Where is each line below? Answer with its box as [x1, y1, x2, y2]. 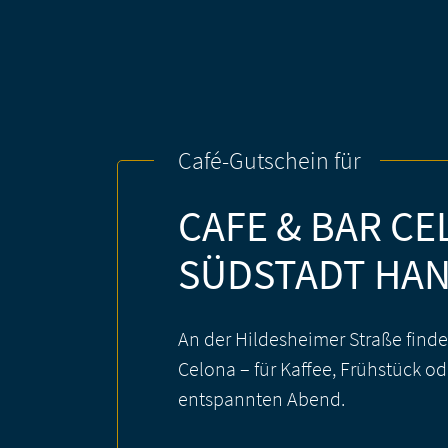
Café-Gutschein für [178, 145, 361, 176]
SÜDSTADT [178, 248, 374, 300]
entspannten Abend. [178, 386, 345, 411]
